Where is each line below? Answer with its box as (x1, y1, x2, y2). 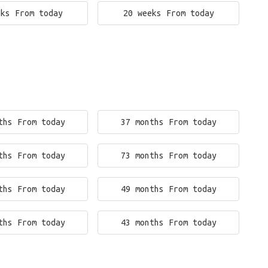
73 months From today (120, 151, 217, 160)
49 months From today (120, 184, 217, 194)
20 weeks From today (123, 8, 214, 18)
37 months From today (120, 117, 217, 127)
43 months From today (120, 218, 217, 227)
